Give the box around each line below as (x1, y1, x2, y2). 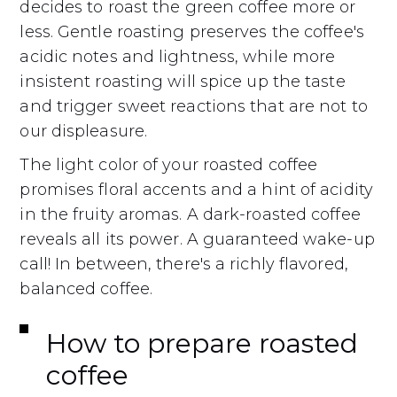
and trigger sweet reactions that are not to (19, 97, 368, 117)
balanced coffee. (19, 279, 153, 300)
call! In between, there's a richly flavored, (19, 254, 348, 275)
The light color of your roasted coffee (19, 155, 318, 175)
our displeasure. (19, 121, 148, 142)
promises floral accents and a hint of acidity (19, 180, 373, 200)
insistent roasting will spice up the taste (19, 72, 346, 92)
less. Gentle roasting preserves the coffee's (19, 22, 364, 43)
